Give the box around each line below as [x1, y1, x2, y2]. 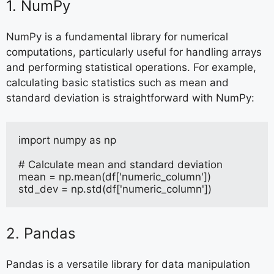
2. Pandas [6, 224, 76, 243]
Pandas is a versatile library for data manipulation [6, 258, 250, 271]
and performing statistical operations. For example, [6, 61, 256, 74]
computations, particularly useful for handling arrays [6, 46, 262, 59]
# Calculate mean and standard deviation [18, 158, 223, 171]
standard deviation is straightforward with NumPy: [6, 92, 254, 105]
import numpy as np [18, 133, 116, 146]
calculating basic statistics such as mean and [6, 76, 229, 89]
